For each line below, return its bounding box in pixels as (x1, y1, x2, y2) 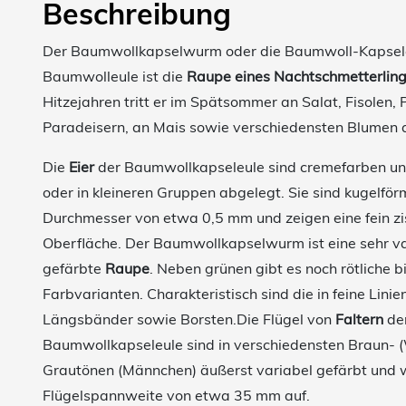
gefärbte (43, 259, 105, 277)
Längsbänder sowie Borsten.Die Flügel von (43, 310, 335, 328)
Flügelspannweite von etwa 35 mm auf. (43, 386, 310, 404)
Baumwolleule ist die (43, 67, 187, 85)
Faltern (335, 310, 387, 328)
